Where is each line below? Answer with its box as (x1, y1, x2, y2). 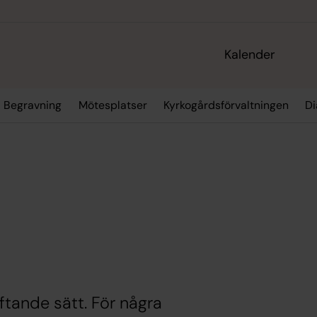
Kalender (224, 46, 276, 64)
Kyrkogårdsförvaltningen (163, 98, 289, 113)
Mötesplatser (78, 98, 147, 113)
